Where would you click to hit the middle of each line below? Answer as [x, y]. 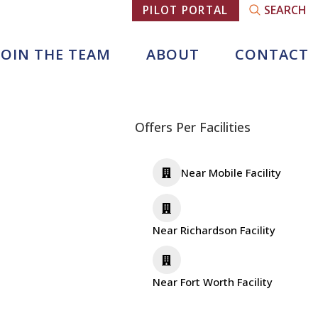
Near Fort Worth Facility [212, 282]
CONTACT [272, 54]
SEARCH [285, 10]
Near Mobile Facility [231, 172]
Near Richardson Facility [214, 230]
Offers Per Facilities [192, 127]
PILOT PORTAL [185, 10]
